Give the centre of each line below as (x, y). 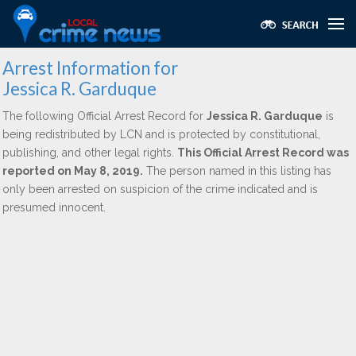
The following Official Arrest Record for (104, 116)
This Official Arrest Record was (263, 153)
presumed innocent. (54, 207)
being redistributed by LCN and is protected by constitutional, (161, 134)
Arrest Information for (90, 68)
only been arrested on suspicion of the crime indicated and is (160, 189)
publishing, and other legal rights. (90, 153)
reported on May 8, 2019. (73, 171)
